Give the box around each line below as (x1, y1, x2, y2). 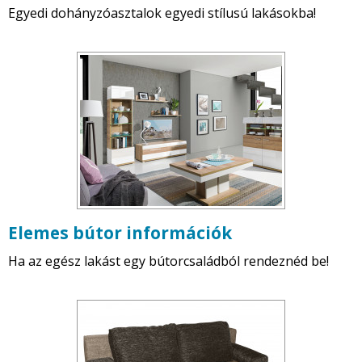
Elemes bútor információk (8, 221, 232, 245)
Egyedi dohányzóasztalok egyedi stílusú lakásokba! (8, 4, 316, 23)
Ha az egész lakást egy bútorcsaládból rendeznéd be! (8, 252, 329, 271)
